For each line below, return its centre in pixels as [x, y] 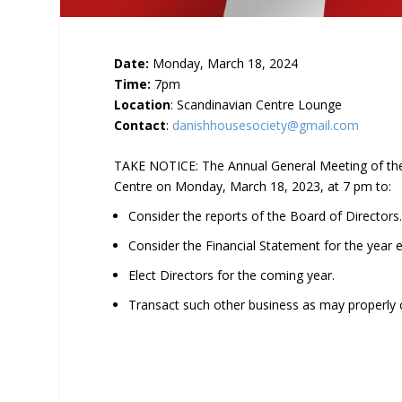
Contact [140, 125]
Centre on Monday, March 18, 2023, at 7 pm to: [253, 187]
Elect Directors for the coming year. [232, 275]
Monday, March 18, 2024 [224, 63]
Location [143, 104]
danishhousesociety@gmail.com [266, 125]
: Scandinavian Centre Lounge [257, 104]
